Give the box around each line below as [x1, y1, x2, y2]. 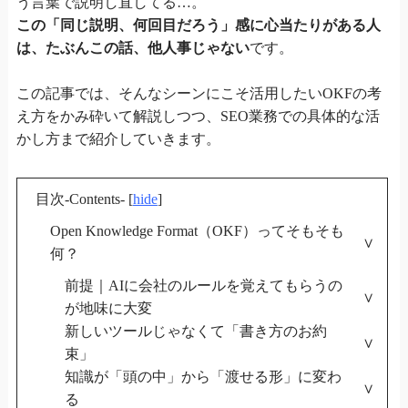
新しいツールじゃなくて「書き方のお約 [64, 322, 327, 339]
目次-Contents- [35, 190, 125, 207]
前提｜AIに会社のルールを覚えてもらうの [64, 277, 342, 293]
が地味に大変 [64, 300, 152, 316]
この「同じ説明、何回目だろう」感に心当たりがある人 [15, 16, 381, 33]
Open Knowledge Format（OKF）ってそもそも [49, 222, 344, 239]
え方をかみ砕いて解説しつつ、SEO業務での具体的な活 [15, 107, 380, 124]
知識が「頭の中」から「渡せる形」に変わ [64, 368, 342, 384]
